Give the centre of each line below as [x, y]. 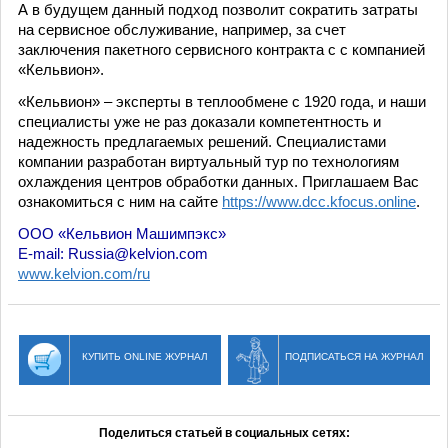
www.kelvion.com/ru [84, 273]
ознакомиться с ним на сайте [120, 201]
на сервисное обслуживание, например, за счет [182, 29]
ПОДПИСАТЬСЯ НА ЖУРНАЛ [354, 356]
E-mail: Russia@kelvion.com [113, 253]
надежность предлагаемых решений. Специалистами [202, 141]
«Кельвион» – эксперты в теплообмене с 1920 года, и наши [222, 101]
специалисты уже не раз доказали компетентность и [199, 121]
